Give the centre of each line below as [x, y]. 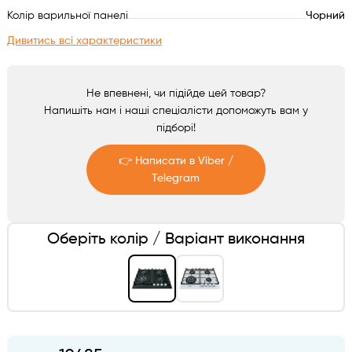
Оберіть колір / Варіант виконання [176, 239]
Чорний [326, 16]
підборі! [176, 128]
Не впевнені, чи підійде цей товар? [176, 93]
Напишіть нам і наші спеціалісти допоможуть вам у [176, 111]
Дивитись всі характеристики [84, 41]
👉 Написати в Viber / [176, 161]
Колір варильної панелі [67, 16]
